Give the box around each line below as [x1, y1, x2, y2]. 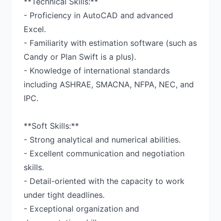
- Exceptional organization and [24, 204, 139, 214]
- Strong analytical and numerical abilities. [24, 135, 181, 145]
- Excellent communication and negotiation [24, 148, 184, 158]
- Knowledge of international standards [24, 66, 170, 75]
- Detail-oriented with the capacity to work [24, 176, 184, 186]
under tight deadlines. [24, 190, 105, 200]
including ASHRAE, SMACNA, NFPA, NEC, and [24, 79, 194, 89]
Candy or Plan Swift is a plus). [24, 52, 136, 62]
